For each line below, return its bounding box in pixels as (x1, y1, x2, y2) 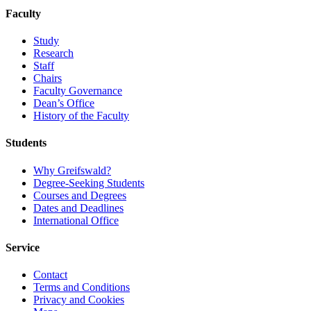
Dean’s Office (33, 97, 94, 110)
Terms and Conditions (33, 281, 130, 294)
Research (33, 47, 74, 60)
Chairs (33, 72, 62, 85)
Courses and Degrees (33, 189, 126, 201)
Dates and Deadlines (33, 201, 124, 214)
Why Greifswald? (33, 164, 111, 176)
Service (6, 241, 40, 253)
